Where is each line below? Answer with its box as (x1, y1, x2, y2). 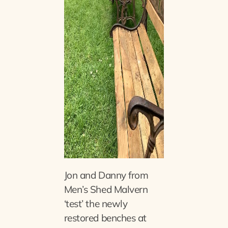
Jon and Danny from (64, 169, 149, 182)
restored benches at (64, 212, 147, 224)
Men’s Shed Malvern (64, 183, 148, 196)
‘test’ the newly (64, 197, 128, 210)
